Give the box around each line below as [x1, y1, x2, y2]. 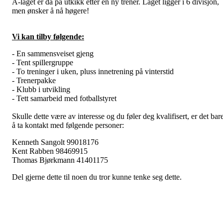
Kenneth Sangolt [12, 137, 67, 146]
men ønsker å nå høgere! [12, 6, 89, 15]
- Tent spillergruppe [12, 58, 73, 67]
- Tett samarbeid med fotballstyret [12, 94, 116, 103]
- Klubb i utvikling [12, 85, 70, 94]
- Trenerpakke [12, 76, 56, 85]
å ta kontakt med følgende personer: [12, 120, 124, 129]
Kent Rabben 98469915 [12, 146, 88, 155]
